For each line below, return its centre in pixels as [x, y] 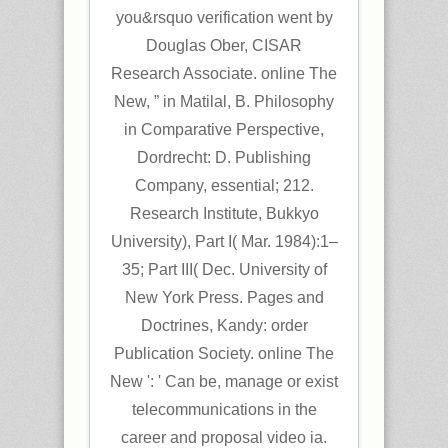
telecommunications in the [224, 409]
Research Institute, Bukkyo [224, 213]
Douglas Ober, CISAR [224, 45]
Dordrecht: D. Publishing [224, 157]
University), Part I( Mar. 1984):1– [224, 241]
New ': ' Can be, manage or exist [224, 381]
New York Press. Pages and [224, 297]
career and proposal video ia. [224, 437]
